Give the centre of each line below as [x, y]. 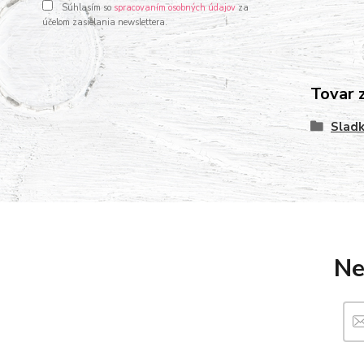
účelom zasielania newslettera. [105, 22]
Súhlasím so [87, 8]
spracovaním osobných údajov [175, 8]
